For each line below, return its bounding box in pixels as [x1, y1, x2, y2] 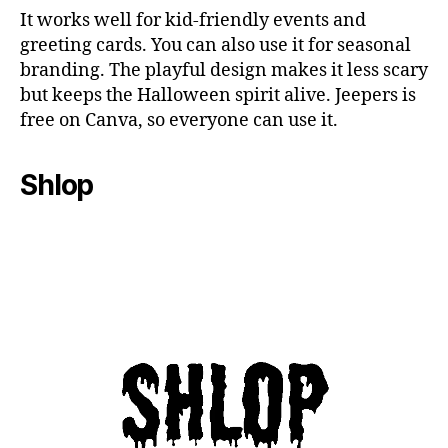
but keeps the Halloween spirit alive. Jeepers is [20, 83, 416, 107]
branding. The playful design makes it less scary [20, 58, 428, 82]
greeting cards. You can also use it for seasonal [20, 33, 411, 57]
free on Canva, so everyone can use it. [20, 108, 338, 132]
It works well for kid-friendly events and [20, 8, 366, 32]
